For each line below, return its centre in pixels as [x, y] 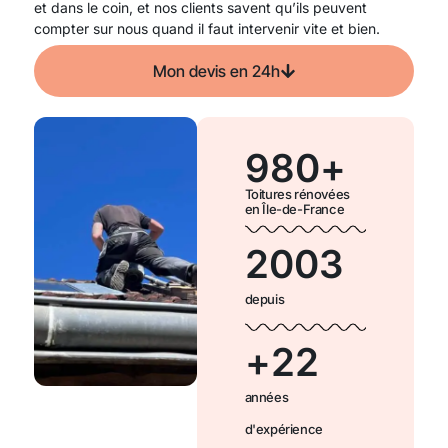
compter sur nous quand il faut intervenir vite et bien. [207, 28]
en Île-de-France [294, 208]
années [266, 396]
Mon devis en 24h [216, 70]
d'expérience [283, 428]
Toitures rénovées [297, 193]
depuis [264, 298]
